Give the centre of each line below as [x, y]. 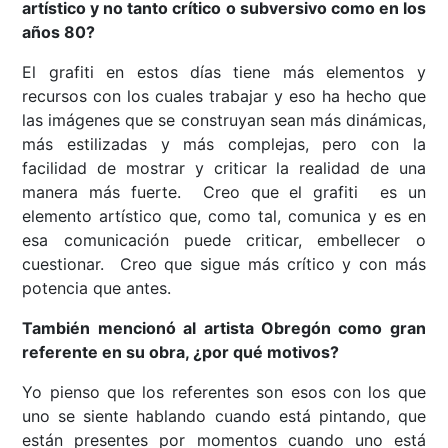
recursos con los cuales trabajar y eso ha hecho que [224, 96]
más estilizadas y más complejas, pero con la [224, 144]
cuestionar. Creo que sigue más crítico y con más [224, 264]
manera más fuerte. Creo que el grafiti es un [224, 192]
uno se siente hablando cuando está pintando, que [224, 416]
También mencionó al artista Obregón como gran [224, 328]
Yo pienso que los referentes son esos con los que [224, 392]
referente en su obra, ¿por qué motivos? [181, 352]
